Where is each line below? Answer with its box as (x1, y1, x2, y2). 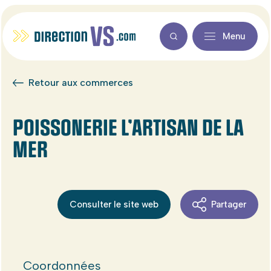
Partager (211, 198, 247, 210)
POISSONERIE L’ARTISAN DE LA (12, 115, 243, 142)
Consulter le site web (69, 198, 158, 210)
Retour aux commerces (28, 77, 133, 88)
